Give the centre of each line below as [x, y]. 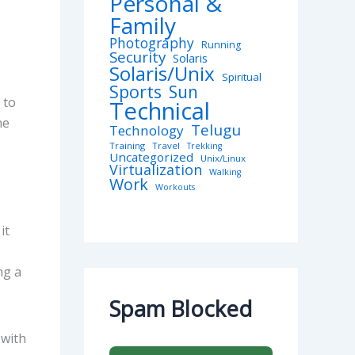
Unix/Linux [223, 158]
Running [221, 45]
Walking [225, 172]
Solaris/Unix [162, 74]
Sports [136, 92]
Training [127, 146]
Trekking [204, 146]
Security [137, 57]
